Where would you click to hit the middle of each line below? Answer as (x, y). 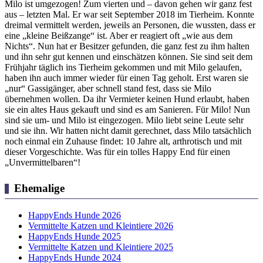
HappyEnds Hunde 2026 (75, 215)
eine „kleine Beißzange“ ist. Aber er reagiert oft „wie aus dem (119, 35)
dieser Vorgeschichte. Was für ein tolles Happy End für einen (117, 151)
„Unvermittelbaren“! (43, 162)
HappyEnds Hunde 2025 (75, 236)
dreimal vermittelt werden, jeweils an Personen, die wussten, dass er (130, 25)
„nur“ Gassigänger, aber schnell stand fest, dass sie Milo (108, 88)
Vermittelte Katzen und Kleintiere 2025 (101, 247)
